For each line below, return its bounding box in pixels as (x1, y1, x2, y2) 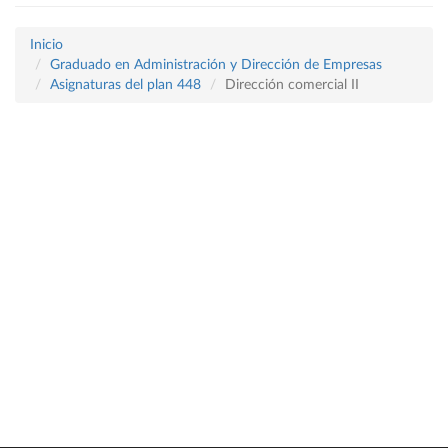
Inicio (30, 38, 63, 52)
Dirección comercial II (225, 78, 359, 92)
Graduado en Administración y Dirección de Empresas (50, 58, 382, 72)
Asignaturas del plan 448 (50, 78, 201, 92)
